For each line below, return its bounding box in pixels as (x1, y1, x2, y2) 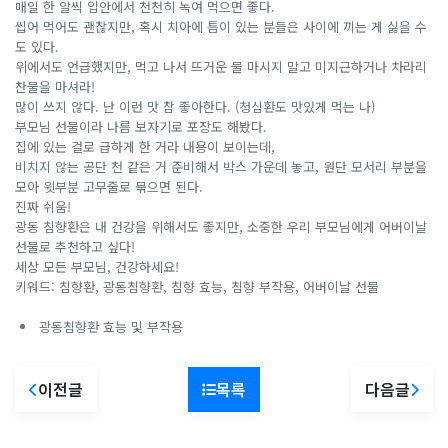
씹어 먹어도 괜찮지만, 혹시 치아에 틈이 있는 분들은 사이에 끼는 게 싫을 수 (15, 17, 427, 37)
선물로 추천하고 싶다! (15, 237, 135, 257)
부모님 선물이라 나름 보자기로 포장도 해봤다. (15, 117, 267, 137)
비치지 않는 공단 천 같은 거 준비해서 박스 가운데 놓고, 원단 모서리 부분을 (15, 157, 427, 177)
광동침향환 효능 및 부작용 (39, 317, 183, 337)
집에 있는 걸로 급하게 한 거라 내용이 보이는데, (15, 137, 275, 157)
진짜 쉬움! (15, 197, 71, 217)
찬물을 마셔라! (15, 77, 95, 97)
